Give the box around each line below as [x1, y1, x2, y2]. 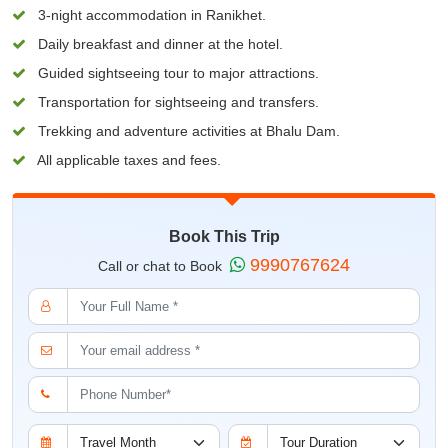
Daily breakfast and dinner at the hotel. [34, 35, 283, 52]
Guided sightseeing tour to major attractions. [34, 64, 319, 81]
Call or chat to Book [98, 257, 230, 274]
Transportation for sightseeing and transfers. [34, 93, 319, 110]
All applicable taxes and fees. [34, 151, 221, 168]
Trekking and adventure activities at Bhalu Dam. [34, 122, 340, 139]
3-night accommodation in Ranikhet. [34, 6, 266, 23]
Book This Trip [168, 227, 280, 245]
